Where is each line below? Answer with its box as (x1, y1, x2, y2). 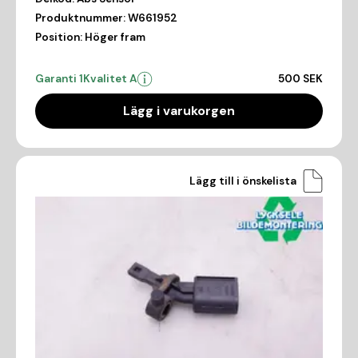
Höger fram (85, 30, 145, 45)
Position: (35, 30, 82, 45)
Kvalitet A (83, 72, 137, 86)
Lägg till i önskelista (189, 173, 296, 188)
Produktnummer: (35, 11, 125, 26)
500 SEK (278, 72, 323, 86)
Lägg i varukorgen (123, 102, 235, 120)
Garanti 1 (35, 72, 83, 86)
